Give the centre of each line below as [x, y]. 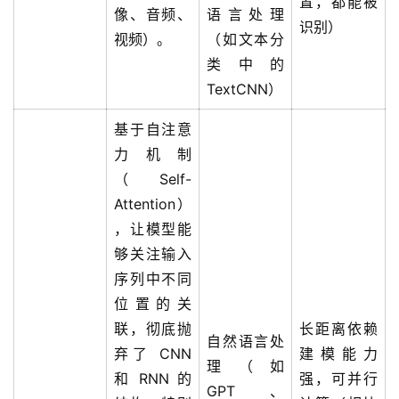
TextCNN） [244, 89]
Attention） [153, 204]
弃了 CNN [153, 354]
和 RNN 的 [153, 379]
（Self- [153, 179]
